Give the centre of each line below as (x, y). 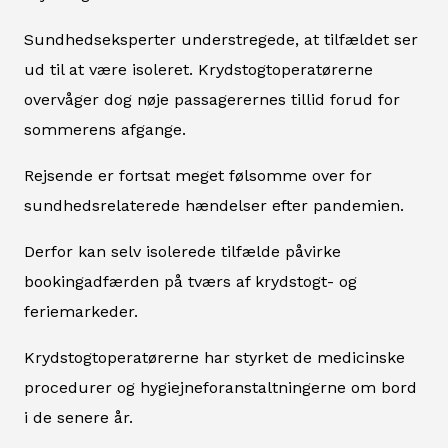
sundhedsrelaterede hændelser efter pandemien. (214, 205)
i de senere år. (78, 417)
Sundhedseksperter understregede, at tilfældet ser (221, 39)
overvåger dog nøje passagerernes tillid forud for (212, 99)
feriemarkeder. (81, 311)
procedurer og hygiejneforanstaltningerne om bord (220, 387)
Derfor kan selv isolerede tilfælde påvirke (182, 251)
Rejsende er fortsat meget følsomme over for (198, 175)
